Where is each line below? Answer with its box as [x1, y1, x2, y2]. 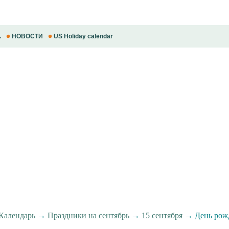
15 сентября [141, 211, 182, 220]
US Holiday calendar [52, 33, 114, 40]
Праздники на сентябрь [47, 211, 129, 220]
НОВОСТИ [10, 33, 44, 40]
